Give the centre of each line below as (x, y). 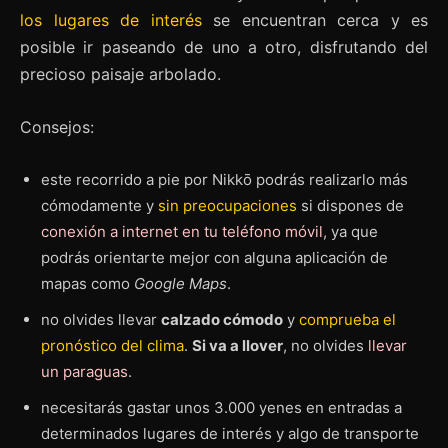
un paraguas (84, 372)
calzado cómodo (222, 320)
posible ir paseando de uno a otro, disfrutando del (224, 47)
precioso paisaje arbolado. (120, 74)
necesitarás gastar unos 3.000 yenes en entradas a (221, 408)
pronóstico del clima (112, 346)
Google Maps (180, 284)
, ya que (350, 232)
